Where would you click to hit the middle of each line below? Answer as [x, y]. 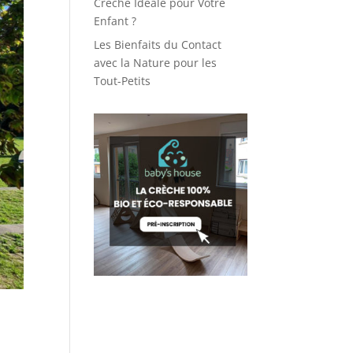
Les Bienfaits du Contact [158, 45]
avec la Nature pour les [156, 63]
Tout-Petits [123, 81]
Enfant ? [115, 21]
